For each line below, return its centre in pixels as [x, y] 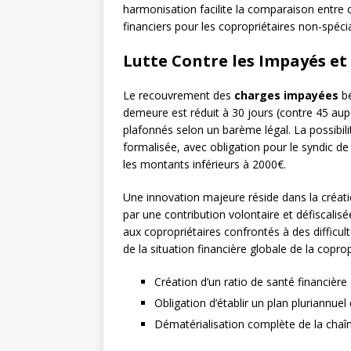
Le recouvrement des [179, 96]
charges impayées [286, 96]
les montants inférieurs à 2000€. [204, 165]
